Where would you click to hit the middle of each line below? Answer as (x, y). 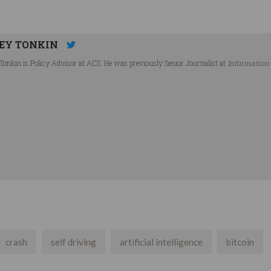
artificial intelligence (161, 242)
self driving (73, 242)
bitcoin (240, 242)
